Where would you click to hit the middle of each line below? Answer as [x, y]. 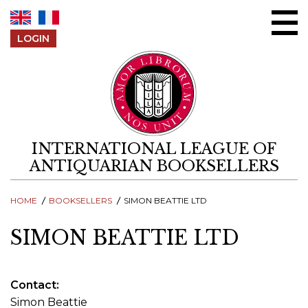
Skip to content [196, 8]
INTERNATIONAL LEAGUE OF [154, 149]
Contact [33, 285]
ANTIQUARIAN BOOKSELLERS [154, 166]
